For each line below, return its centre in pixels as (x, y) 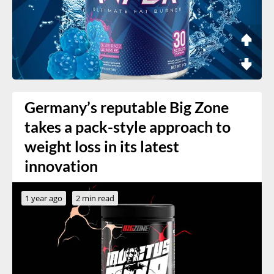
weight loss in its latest (102, 146)
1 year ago (44, 198)
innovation (61, 166)
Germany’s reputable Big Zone (127, 107)
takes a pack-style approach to (128, 127)
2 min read (95, 198)
